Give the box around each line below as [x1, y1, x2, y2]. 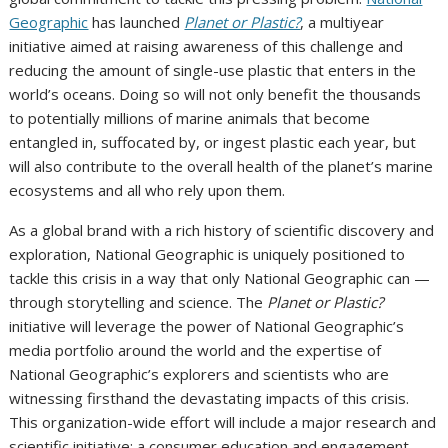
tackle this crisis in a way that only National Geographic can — [9, 268, 431, 289]
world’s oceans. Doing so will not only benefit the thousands [9, 84, 422, 105]
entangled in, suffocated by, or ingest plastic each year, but [9, 132, 417, 153]
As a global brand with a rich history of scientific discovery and [9, 220, 435, 241]
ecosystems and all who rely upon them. [9, 180, 286, 201]
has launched [88, 12, 185, 33]
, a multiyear [300, 12, 385, 33]
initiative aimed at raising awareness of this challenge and [9, 36, 404, 57]
